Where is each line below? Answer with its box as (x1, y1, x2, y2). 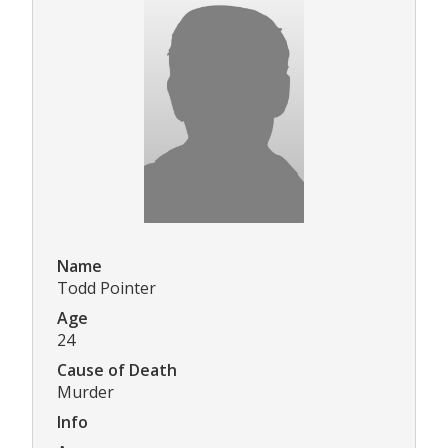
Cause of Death (57, 359, 177, 382)
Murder (57, 381, 114, 404)
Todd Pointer (57, 277, 156, 300)
